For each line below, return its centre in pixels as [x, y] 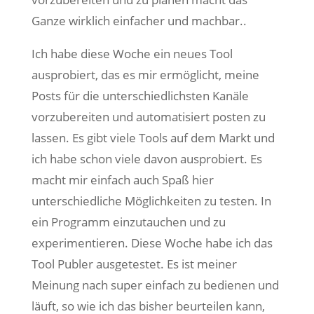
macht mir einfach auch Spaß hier [122, 180]
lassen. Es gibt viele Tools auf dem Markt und [153, 138]
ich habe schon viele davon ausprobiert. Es [146, 159]
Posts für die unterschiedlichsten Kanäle [140, 96]
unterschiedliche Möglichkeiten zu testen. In [151, 201]
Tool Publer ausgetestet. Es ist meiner [134, 264]
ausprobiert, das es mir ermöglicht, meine [145, 75]
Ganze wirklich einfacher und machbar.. [139, 21]
